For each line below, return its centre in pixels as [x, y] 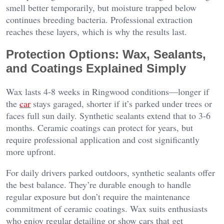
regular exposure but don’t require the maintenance [98, 196]
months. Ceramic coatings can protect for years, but [99, 127]
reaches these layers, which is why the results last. [96, 31]
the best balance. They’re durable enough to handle [98, 184]
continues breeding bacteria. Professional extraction [99, 19]
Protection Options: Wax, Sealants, [106, 54]
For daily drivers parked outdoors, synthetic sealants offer [110, 172]
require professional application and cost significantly [103, 139]
